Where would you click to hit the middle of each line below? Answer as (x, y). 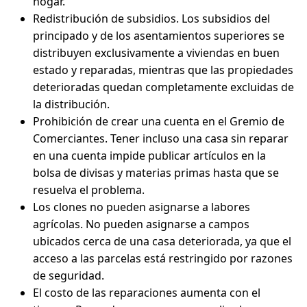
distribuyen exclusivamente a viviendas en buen (156, 53)
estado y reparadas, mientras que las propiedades (163, 70)
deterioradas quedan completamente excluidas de (163, 87)
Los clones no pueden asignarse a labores (142, 207)
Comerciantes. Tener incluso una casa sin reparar (161, 138)
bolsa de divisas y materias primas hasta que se (156, 173)
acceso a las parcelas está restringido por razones (163, 258)
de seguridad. (69, 275)
